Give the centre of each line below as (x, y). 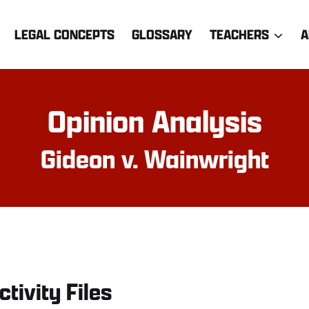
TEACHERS (239, 34)
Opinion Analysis (154, 121)
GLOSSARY (162, 34)
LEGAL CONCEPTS (64, 34)
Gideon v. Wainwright (154, 159)
